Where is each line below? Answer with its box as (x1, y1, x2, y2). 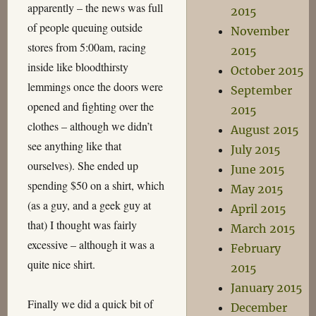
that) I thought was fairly (27, 217, 137, 232)
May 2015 (231, 182, 284, 196)
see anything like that (27, 138, 121, 153)
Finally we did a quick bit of (27, 296, 153, 311)
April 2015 (231, 202, 287, 216)
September (231, 83, 293, 97)
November (231, 24, 290, 38)
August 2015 (231, 123, 300, 137)
